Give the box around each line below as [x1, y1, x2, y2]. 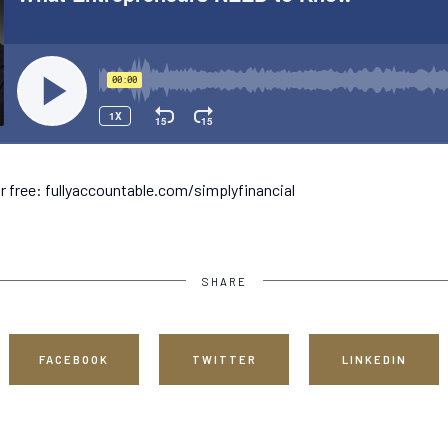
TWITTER [191, 353, 257, 366]
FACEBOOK [39, 353, 109, 366]
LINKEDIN [341, 353, 407, 366]
